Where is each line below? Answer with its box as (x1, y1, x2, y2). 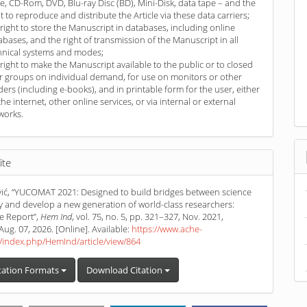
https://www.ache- (132, 222, 203, 235)
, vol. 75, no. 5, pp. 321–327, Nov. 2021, (72, 210, 224, 223)
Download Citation (86, 263, 165, 276)
